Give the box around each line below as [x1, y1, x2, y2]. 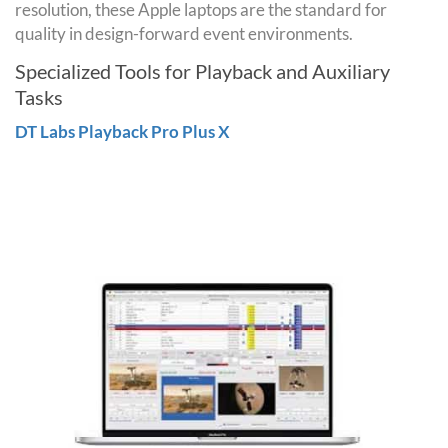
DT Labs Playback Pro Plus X [15, 121, 230, 143]
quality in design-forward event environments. [15, 23, 353, 45]
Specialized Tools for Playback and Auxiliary [15, 59, 390, 84]
